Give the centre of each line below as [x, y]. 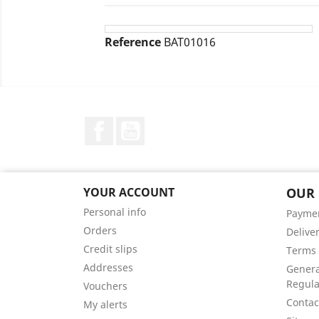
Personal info [115, 212]
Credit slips [110, 249]
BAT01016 [190, 42]
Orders [100, 230]
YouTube [168, 124]
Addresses [108, 267]
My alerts [105, 304]
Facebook [139, 124]
